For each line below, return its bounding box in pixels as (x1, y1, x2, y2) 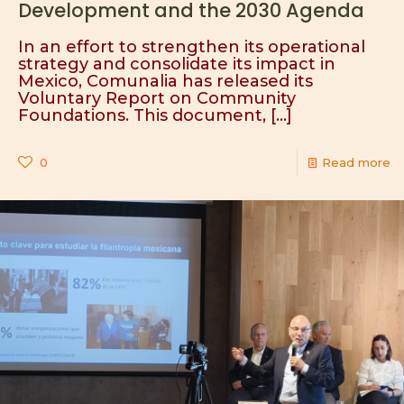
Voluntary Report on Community (18, 88, 296, 108)
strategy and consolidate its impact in (18, 54, 335, 74)
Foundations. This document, (18, 106, 266, 125)
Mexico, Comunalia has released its (18, 71, 313, 91)
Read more (322, 155, 390, 170)
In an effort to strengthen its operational (18, 37, 365, 57)
